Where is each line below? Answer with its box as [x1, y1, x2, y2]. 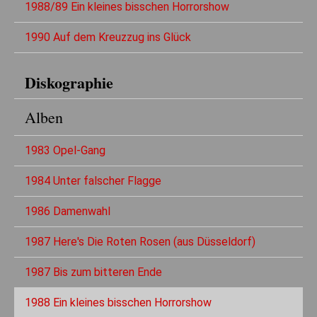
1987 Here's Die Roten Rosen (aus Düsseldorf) [25, 235, 255, 249]
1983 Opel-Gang [25, 144, 105, 158]
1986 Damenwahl [25, 204, 110, 219]
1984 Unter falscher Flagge [25, 174, 161, 188]
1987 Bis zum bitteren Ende [25, 265, 162, 279]
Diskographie [25, 71, 113, 95]
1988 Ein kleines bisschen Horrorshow [25, 296, 212, 310]
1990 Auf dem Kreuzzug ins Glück [25, 30, 191, 45]
